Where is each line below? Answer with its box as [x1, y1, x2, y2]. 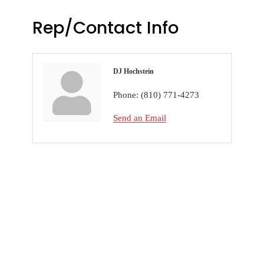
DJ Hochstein [113, 67, 154, 76]
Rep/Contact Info [32, 16, 179, 40]
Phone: [113, 90, 139, 100]
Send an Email [113, 113, 167, 123]
